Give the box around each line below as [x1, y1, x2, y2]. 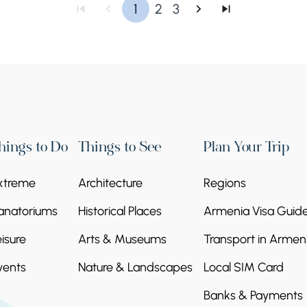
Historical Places [78, 203, 162, 219]
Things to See [78, 141, 162, 156]
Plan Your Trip [203, 141, 289, 156]
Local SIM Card [203, 259, 284, 275]
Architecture [78, 175, 143, 191]
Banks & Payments [203, 287, 303, 303]
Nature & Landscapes [78, 259, 193, 275]
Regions [203, 175, 246, 191]
